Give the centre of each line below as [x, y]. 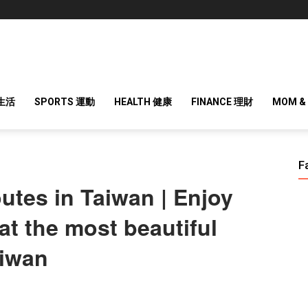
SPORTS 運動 [65, 102]
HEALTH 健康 [143, 102]
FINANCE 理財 [222, 102]
